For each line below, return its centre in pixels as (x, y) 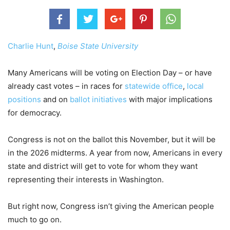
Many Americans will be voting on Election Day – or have (110, 72)
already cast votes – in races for (66, 86)
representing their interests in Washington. (86, 179)
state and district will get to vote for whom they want (103, 166)
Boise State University (98, 46)
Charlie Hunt (31, 46)
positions (24, 99)
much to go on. (35, 219)
